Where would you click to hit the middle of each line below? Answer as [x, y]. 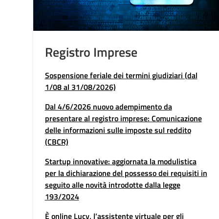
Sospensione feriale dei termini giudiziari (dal [121, 75]
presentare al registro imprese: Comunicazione [123, 118]
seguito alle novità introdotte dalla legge [112, 185]
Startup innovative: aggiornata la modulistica [120, 161]
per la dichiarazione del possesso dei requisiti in [126, 173]
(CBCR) [56, 142]
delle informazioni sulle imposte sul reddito [118, 130]
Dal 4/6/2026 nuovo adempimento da [108, 107]
